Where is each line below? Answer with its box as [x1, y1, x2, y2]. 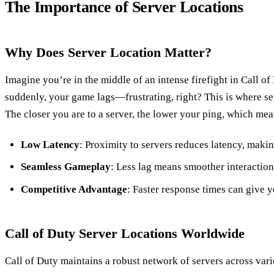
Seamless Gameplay [20, 161, 111, 173]
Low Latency [20, 138, 80, 150]
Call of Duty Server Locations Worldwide [5, 225, 245, 241]
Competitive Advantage [20, 183, 127, 195]
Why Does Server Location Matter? [5, 45, 212, 61]
